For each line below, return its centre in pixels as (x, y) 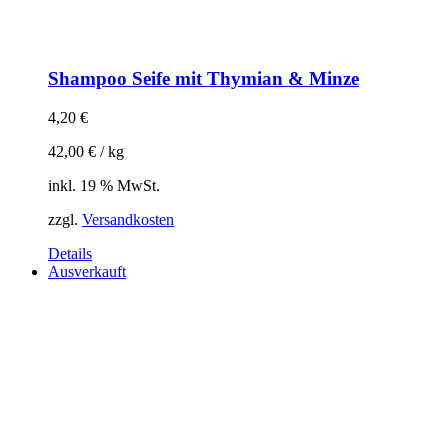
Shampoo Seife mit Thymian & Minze (203, 79)
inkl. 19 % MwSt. (104, 185)
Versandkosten (128, 219)
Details (70, 253)
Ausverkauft (87, 271)
